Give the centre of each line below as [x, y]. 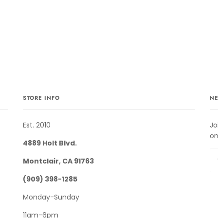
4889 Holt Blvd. [50, 143]
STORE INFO [42, 98]
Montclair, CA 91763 [59, 161]
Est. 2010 [37, 125]
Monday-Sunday [51, 197]
